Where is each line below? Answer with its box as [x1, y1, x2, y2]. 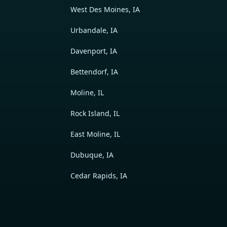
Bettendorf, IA [70, 66, 118, 77]
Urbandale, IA [70, 25, 118, 35]
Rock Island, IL [70, 108, 120, 118]
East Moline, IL [70, 129, 120, 139]
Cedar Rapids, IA [70, 170, 127, 180]
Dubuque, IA [70, 149, 113, 160]
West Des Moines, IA [70, 4, 140, 14]
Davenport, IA [70, 46, 117, 56]
